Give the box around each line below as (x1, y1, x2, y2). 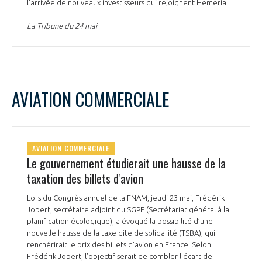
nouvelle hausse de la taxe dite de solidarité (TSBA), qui (27, 228, 215, 237)
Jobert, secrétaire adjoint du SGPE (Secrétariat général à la (27, 205, 229, 213)
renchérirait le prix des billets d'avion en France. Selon (27, 240, 211, 249)
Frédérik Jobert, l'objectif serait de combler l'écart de (27, 251, 212, 260)
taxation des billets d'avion (27, 169, 143, 187)
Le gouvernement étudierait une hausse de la (27, 154, 226, 172)
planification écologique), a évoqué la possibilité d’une (27, 216, 213, 225)
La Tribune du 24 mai (27, 22, 97, 30)
